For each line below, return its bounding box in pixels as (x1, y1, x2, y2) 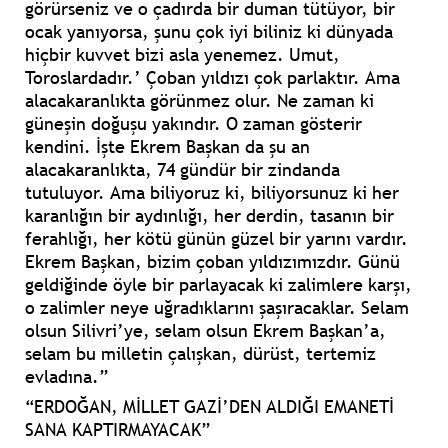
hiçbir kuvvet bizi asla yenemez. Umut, (25, 43, 340, 67)
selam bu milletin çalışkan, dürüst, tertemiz (25, 342, 376, 366)
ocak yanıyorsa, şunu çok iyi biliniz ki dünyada (25, 20, 393, 44)
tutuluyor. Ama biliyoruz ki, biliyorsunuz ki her (25, 181, 399, 205)
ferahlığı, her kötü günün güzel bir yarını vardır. (25, 227, 408, 251)
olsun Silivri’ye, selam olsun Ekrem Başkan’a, (25, 319, 386, 343)
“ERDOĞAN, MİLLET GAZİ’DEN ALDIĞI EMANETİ (25, 395, 394, 419)
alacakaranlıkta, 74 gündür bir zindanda (25, 158, 340, 182)
